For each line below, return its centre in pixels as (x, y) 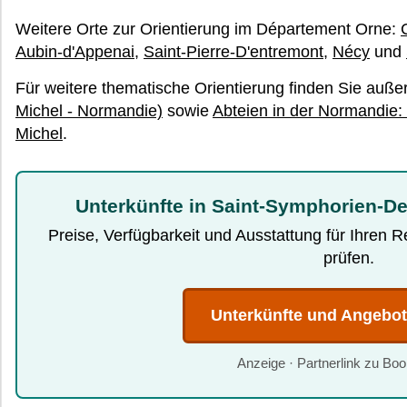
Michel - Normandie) (89, 111)
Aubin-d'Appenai (75, 52)
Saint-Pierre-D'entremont (233, 52)
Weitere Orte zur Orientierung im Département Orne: (208, 29)
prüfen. (348, 258)
